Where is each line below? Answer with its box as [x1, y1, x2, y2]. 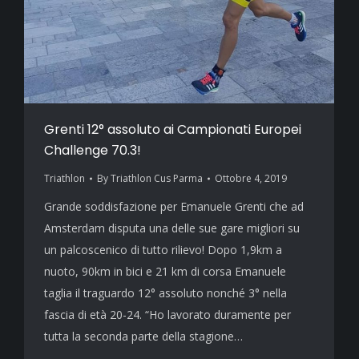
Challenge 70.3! [44, 141, 141, 159]
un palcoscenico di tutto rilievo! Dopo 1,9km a [44, 242, 282, 257]
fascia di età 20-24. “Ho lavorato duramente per [44, 307, 291, 322]
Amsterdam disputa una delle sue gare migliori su [44, 220, 300, 236]
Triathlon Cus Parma [111, 171, 203, 185]
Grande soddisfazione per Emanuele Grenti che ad [44, 199, 304, 214]
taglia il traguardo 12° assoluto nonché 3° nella [44, 285, 287, 301]
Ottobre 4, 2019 [215, 171, 287, 185]
